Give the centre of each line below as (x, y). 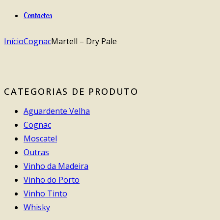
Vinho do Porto (52, 180)
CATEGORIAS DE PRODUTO (71, 91)
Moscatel (40, 139)
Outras (36, 152)
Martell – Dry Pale (84, 41)
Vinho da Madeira (56, 166)
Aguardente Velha (57, 111)
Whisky (37, 207)
